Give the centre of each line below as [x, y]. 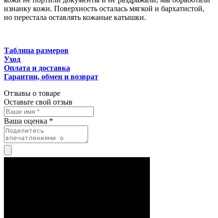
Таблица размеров [36, 50]
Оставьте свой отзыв [38, 102]
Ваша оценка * [28, 121]
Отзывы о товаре [32, 93]
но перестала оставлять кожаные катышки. [75, 17]
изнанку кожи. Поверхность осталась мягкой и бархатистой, [104, 8]
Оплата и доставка [37, 68]
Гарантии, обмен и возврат [51, 76]
